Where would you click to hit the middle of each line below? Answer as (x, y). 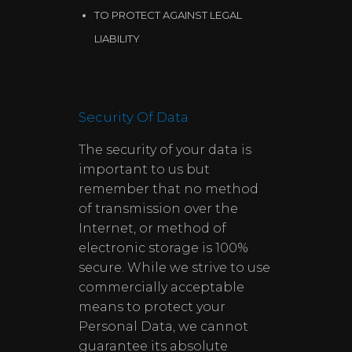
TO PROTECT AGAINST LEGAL (168, 15)
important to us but (144, 169)
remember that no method (169, 189)
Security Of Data (134, 117)
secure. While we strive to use (174, 268)
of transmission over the (158, 209)
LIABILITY (117, 38)
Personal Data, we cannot (163, 326)
